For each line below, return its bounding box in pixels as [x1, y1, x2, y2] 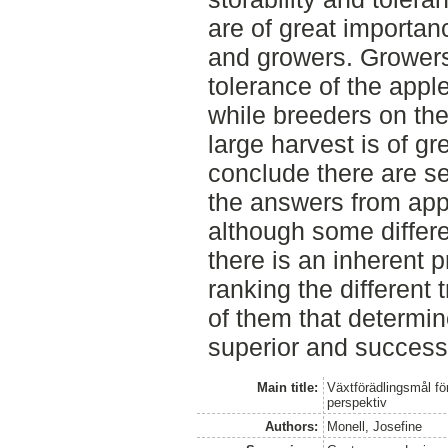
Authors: [264, 418, 318, 434]
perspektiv [327, 394, 388, 410]
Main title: [256, 379, 318, 395]
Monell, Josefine [327, 418, 423, 434]
